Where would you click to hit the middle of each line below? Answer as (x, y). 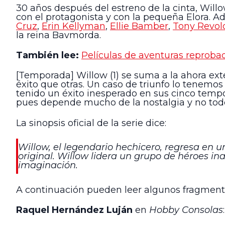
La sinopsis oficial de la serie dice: (91, 123)
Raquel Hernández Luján (74, 210)
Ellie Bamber (139, 26)
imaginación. (48, 165)
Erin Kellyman (74, 26)
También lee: (47, 55)
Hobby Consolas (185, 210)
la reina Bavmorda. (59, 35)
